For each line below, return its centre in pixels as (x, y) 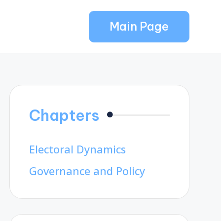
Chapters (64, 115)
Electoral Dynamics (77, 149)
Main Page (139, 26)
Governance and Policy (87, 171)
